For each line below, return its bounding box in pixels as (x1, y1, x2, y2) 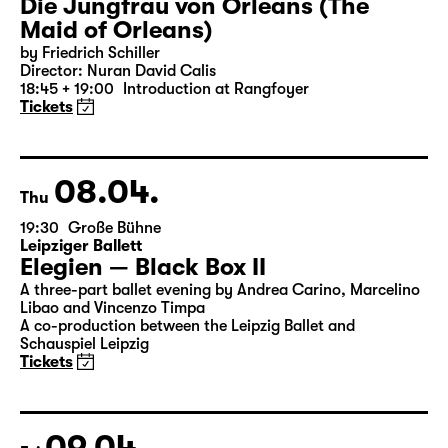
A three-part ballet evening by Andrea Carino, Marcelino (20, 357, 420, 375)
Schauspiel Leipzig (20, 411, 149, 429)
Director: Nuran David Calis (20, 138, 216, 156)
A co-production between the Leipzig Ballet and (20, 393, 355, 411)
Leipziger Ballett (20, 313, 142, 331)
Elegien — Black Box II (20, 329, 266, 357)
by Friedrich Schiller (20, 120, 160, 138)
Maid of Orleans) (20, 92, 212, 120)
